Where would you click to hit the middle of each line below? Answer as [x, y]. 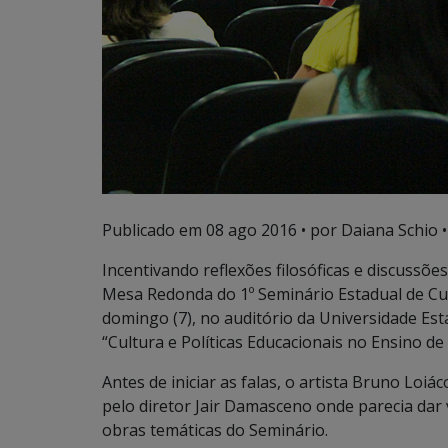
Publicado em [154, 230]
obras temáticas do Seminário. [215, 430]
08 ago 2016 [251, 230]
